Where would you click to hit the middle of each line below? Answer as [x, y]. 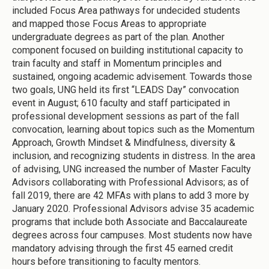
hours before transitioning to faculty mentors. [106, 262]
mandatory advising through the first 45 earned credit [122, 249]
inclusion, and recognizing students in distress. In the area [134, 156]
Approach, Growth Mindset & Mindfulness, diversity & [124, 143]
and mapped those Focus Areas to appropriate [109, 24]
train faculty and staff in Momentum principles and [117, 64]
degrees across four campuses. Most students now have [132, 235]
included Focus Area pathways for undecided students [126, 11]
